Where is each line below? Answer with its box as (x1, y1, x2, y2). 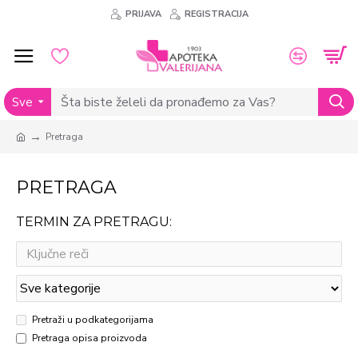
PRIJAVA (125, 7, 161, 20)
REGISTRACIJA (184, 7, 249, 20)
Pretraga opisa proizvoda (32, 332, 147, 344)
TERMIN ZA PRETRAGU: (16, 214, 172, 229)
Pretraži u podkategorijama (32, 313, 153, 326)
